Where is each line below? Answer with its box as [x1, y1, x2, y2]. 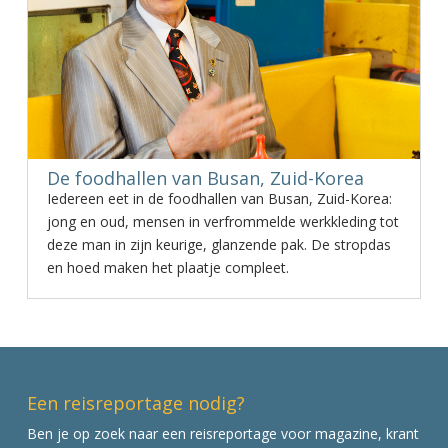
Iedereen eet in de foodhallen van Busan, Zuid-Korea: [46, 189, 392, 208]
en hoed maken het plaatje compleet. [46, 258, 289, 277]
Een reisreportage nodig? [26, 391, 245, 416]
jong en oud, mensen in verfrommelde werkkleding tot [46, 212, 399, 231]
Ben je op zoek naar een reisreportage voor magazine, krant [26, 424, 419, 444]
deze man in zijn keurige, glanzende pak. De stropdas [46, 235, 391, 254]
